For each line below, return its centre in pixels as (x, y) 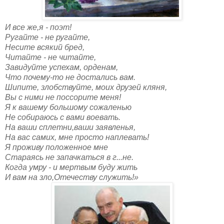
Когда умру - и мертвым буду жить (71, 167)
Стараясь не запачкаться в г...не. (69, 157)
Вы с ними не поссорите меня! (63, 97)
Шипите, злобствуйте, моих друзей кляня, (86, 87)
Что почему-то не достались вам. (70, 77)
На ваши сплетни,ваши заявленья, (70, 127)
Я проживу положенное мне (56, 147)
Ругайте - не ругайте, (47, 37)
